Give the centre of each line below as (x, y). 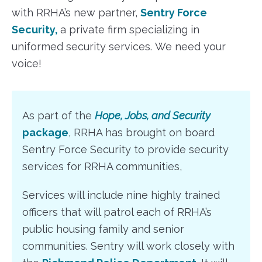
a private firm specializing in (130, 30)
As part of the (58, 115)
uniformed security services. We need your (119, 47)
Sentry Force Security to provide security (125, 149)
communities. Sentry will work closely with (128, 246)
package (45, 132)
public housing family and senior (103, 229)
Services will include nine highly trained (121, 195)
